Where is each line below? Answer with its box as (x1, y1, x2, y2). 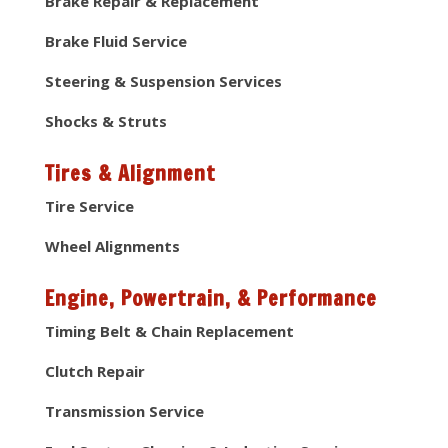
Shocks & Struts (44, 111, 167, 132)
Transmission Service (44, 401, 204, 422)
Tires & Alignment (44, 159, 216, 189)
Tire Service (44, 196, 134, 217)
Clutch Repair (44, 361, 145, 382)
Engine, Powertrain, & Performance (44, 284, 377, 314)
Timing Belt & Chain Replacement (44, 321, 294, 342)
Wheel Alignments (44, 236, 180, 257)
